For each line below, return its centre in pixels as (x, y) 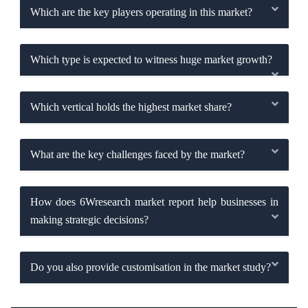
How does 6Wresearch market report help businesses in (154, 201)
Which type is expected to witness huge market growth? (151, 59)
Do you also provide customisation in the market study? (150, 267)
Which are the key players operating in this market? (141, 12)
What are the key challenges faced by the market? (137, 154)
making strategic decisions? (89, 219)
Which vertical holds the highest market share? (131, 107)
